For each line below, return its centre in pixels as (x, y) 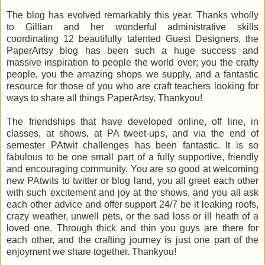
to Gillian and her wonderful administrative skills (132, 27)
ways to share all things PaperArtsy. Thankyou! (104, 98)
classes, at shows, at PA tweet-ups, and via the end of (132, 134)
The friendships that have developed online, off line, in (132, 122)
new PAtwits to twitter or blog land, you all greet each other (132, 181)
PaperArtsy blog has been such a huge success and (132, 51)
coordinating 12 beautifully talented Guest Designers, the (132, 39)
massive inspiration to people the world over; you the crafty (132, 63)
